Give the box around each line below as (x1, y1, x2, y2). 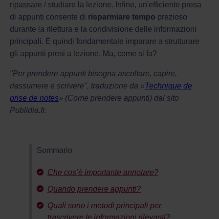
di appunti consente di (10, 12, 88, 21)
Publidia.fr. (10, 106, 46, 114)
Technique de (145, 81, 192, 90)
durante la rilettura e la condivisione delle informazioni (10, 24, 197, 33)
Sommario (37, 146, 72, 154)
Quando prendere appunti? (47, 184, 141, 193)
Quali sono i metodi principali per (47, 201, 161, 210)
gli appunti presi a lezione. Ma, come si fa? (10, 49, 157, 58)
